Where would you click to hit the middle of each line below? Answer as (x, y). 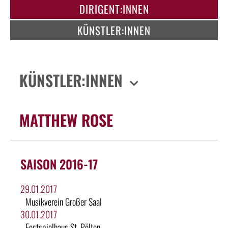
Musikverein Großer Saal (64, 201)
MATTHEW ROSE (66, 120)
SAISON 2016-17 (59, 164)
